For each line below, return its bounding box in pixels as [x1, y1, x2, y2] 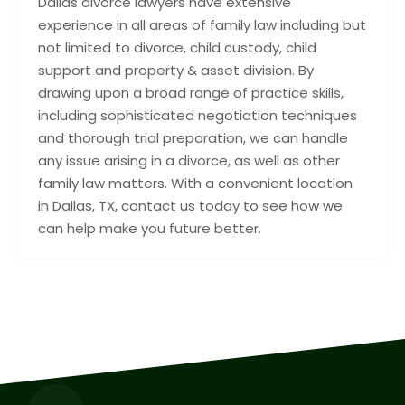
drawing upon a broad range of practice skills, [38, 82, 344, 102]
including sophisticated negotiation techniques [38, 105, 358, 125]
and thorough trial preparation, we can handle [38, 127, 349, 147]
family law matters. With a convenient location [38, 173, 353, 193]
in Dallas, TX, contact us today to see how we [38, 195, 344, 215]
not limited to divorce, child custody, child [38, 37, 317, 57]
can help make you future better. [38, 218, 262, 238]
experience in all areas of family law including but [38, 14, 367, 34]
